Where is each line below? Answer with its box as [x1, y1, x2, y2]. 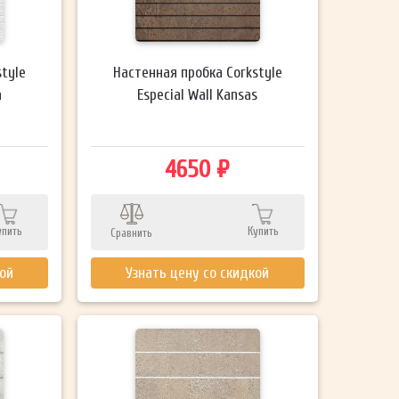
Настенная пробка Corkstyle [112, 63, 282, 81]
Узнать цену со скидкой [126, 264, 270, 281]
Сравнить [110, 225, 153, 240]
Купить [247, 224, 279, 238]
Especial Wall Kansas [137, 85, 258, 103]
